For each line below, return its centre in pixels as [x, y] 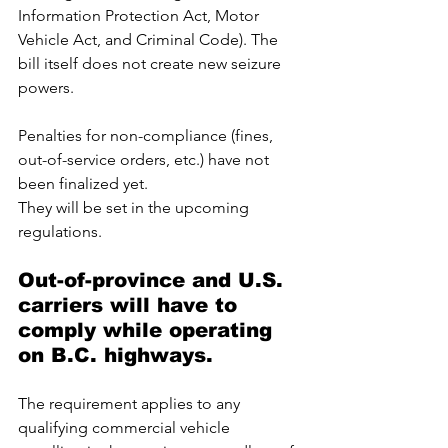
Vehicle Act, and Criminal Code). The [150, 39]
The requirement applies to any [131, 403]
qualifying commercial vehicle [126, 427]
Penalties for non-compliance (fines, [147, 135]
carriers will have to [131, 304]
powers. [48, 87]
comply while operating [148, 329]
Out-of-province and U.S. [154, 279]
